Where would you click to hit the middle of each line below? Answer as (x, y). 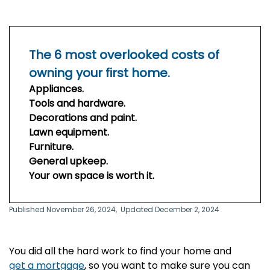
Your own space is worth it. (93, 176)
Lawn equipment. (69, 132)
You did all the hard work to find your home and (120, 251)
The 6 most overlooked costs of (124, 55)
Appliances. (56, 89)
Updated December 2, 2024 (170, 209)
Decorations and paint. (83, 118)
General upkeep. (68, 161)
